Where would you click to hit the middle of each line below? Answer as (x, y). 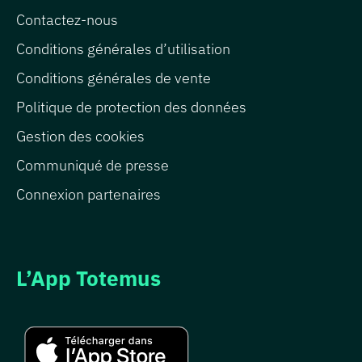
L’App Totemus (88, 278)
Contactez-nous (67, 20)
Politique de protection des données (131, 107)
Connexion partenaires (88, 195)
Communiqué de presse (93, 166)
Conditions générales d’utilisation (123, 49)
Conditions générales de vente (114, 78)
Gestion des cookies (80, 137)
